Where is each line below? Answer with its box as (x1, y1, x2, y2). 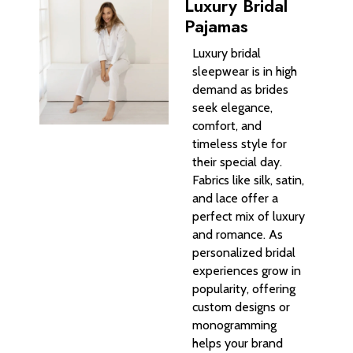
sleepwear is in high (192, 63, 297, 79)
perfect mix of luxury (192, 208, 305, 224)
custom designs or (192, 299, 290, 314)
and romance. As (192, 226, 283, 242)
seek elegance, (192, 99, 273, 115)
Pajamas (184, 13, 248, 39)
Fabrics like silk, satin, (192, 172, 304, 188)
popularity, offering (192, 281, 295, 296)
